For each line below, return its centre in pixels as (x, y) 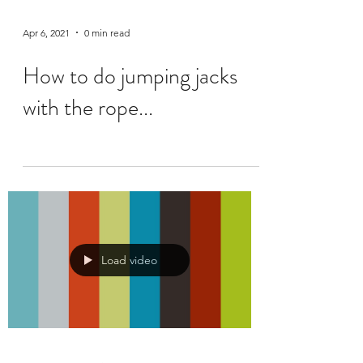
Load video (129, 260)
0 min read (107, 32)
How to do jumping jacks (130, 77)
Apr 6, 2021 (46, 32)
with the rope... (88, 108)
